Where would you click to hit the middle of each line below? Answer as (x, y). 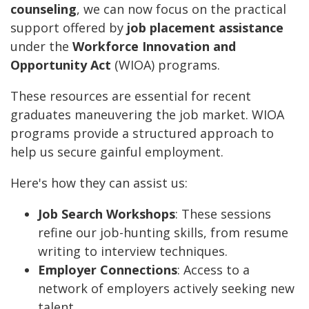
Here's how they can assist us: (99, 183)
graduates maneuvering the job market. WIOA (147, 115)
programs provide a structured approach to (142, 133)
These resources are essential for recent (131, 96)
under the (41, 47)
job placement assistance (205, 28)
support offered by (69, 28)
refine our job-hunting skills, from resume (163, 233)
